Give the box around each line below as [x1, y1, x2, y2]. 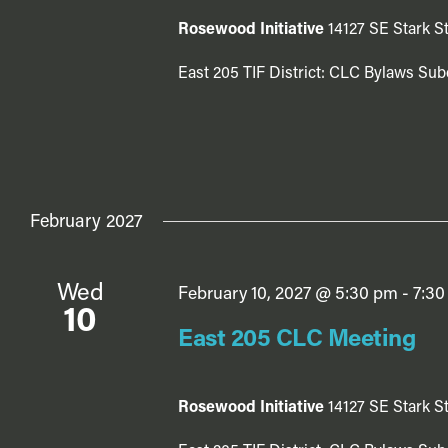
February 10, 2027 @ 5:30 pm [177, 285, 398, 303]
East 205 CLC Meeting [177, 328, 416, 353]
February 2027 [30, 212, 143, 232]
